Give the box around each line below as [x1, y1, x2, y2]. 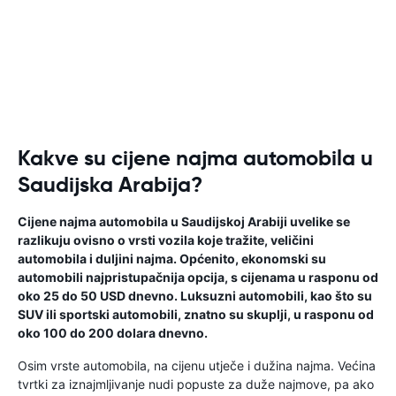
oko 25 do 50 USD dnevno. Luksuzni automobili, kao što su [18, 288, 372, 303]
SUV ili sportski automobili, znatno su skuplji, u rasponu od [18, 307, 374, 322]
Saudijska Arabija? [18, 171, 202, 198]
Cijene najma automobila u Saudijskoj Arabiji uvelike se [18, 214, 350, 229]
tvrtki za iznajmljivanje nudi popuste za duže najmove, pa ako [18, 377, 374, 392]
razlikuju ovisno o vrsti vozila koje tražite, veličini [18, 232, 314, 247]
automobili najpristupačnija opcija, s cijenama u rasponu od [18, 270, 378, 285]
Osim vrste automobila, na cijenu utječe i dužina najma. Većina [18, 358, 376, 373]
